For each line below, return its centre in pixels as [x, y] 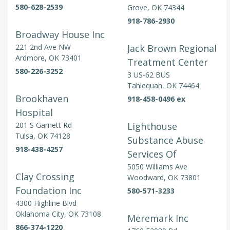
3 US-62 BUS [148, 75]
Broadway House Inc [60, 34]
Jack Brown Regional [172, 48]
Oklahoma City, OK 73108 [91, 214]
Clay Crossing [45, 177]
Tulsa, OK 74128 [60, 136]
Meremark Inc [158, 218]
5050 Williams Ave [157, 167]
